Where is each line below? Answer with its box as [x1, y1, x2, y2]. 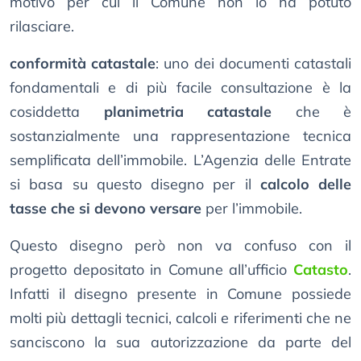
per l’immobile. [201, 199, 302, 218]
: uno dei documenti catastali [156, 54, 352, 73]
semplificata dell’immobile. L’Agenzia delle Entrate [10, 151, 351, 170]
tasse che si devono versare [10, 199, 201, 218]
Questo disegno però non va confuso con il [10, 236, 351, 255]
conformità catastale [10, 54, 156, 73]
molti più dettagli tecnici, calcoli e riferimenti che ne [10, 309, 351, 328]
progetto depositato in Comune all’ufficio [10, 260, 293, 280]
